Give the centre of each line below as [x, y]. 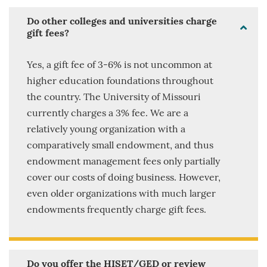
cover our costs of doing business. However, [124, 178]
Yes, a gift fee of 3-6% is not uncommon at [119, 66]
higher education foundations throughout [120, 82]
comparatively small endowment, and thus [120, 146]
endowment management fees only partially [123, 162]
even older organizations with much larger [121, 195]
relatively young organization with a [106, 130]
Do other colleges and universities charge [122, 22]
